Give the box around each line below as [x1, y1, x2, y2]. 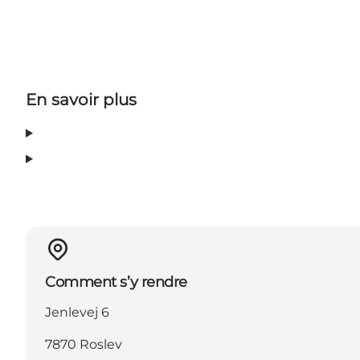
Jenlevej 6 [45, 304, 109, 320]
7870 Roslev [45, 336, 122, 352]
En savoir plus [26, 89, 137, 109]
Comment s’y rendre [45, 272, 187, 291]
